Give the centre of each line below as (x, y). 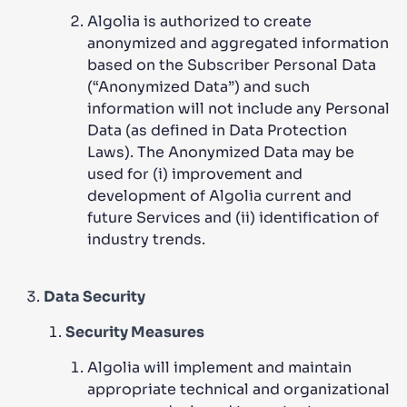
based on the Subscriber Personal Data (232, 65)
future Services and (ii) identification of (233, 218)
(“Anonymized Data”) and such (199, 87)
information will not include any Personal (238, 109)
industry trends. (146, 239)
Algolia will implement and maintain (219, 367)
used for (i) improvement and (195, 174)
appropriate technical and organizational (238, 389)
